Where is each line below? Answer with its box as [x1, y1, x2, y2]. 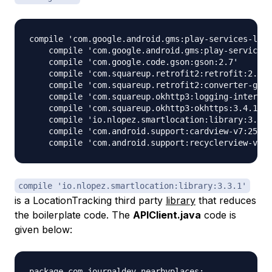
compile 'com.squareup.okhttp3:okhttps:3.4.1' [29, 103, 262, 114]
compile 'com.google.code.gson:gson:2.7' [29, 57, 238, 67]
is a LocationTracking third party [15, 194, 166, 207]
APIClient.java [133, 209, 201, 222]
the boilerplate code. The [15, 209, 133, 222]
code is [201, 209, 236, 222]
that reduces [195, 194, 256, 207]
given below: [15, 223, 72, 236]
